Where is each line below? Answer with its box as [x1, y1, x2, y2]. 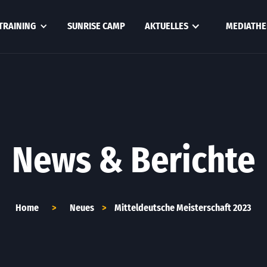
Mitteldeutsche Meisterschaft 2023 [114, 202, 252, 213]
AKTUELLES [144, 20, 188, 32]
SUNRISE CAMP [67, 20, 125, 32]
